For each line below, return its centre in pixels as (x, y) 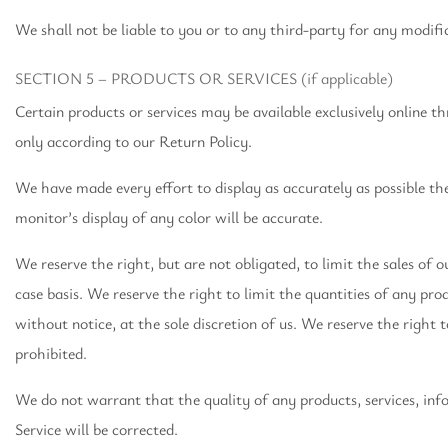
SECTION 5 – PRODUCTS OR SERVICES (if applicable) (204, 78)
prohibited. (51, 353)
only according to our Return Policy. (133, 141)
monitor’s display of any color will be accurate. (169, 217)
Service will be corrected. (96, 429)
